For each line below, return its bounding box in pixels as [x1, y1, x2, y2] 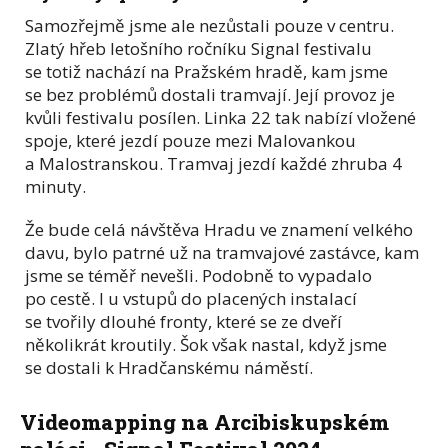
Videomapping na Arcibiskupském [20, 407, 389, 436]
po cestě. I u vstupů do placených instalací [25, 286, 357, 310]
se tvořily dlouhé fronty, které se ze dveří [25, 309, 342, 333]
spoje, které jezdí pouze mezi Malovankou [25, 128, 356, 152]
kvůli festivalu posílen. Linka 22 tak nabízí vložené [25, 105, 416, 129]
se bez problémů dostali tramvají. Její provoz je [25, 82, 395, 106]
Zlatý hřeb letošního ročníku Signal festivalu [25, 36, 372, 60]
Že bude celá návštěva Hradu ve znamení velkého [25, 217, 413, 241]
